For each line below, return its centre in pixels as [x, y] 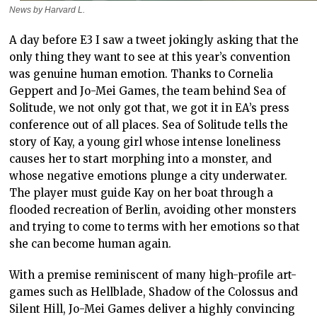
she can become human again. [91, 244]
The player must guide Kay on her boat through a [142, 193]
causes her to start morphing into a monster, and [141, 159]
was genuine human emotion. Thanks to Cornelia [142, 74]
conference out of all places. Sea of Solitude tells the [149, 125]
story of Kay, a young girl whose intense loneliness [145, 142]
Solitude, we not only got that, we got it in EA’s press [150, 108]
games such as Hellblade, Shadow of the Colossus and [154, 292]
